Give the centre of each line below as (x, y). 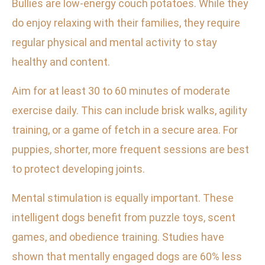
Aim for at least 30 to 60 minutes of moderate (121, 91)
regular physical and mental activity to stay (114, 43)
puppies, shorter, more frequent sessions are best (130, 150)
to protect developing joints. (78, 169)
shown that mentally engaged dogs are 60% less (127, 257)
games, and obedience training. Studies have (118, 237)
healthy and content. (61, 62)
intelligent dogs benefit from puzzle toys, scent (124, 218)
